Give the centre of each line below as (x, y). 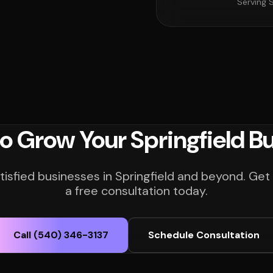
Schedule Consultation (204, 235)
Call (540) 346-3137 (61, 235)
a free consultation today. (136, 191)
